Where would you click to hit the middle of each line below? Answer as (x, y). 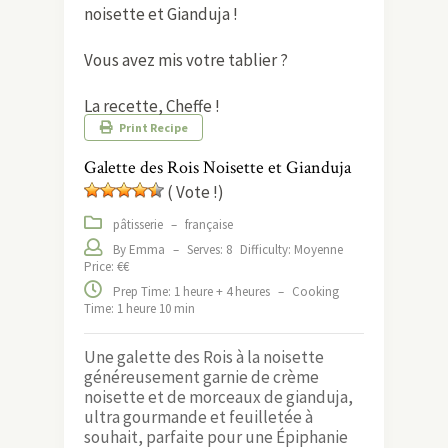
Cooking (315, 291)
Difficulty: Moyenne (291, 249)
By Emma (139, 249)
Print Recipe (152, 127)
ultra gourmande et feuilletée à (198, 416)
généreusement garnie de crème (201, 376)
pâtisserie (138, 224)
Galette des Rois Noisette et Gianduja (217, 167)
